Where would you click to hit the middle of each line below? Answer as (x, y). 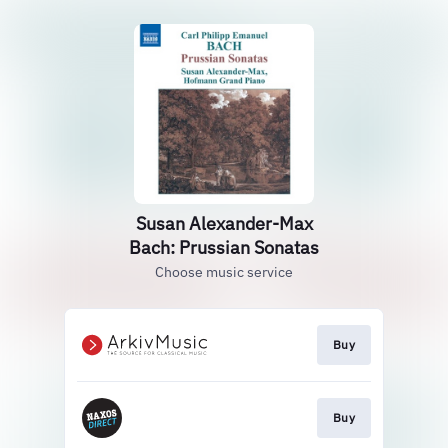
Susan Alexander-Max (224, 223)
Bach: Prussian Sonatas (224, 247)
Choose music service (224, 272)
